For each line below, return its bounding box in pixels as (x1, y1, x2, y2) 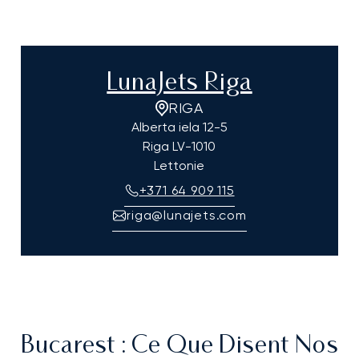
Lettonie (154, 158, 205, 174)
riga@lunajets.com (127, 208, 247, 224)
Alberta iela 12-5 (131, 119, 228, 135)
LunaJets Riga (107, 72, 252, 96)
